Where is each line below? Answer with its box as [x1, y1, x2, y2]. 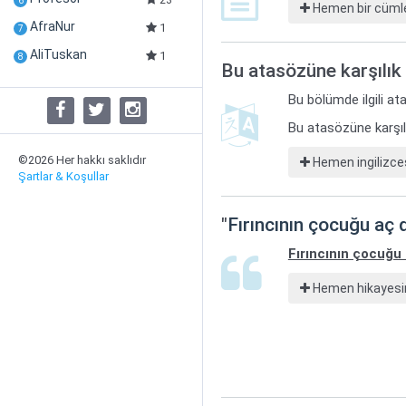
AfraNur [30, 19, 75, 34]
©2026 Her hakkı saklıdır [18, 153, 146, 167]
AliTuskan [30, 47, 87, 62]
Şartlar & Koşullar [18, 169, 109, 183]
